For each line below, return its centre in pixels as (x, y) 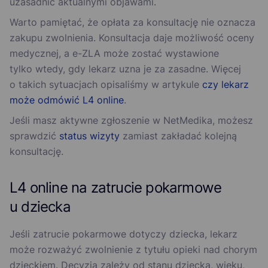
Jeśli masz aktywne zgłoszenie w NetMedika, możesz (131, 121)
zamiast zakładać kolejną (178, 136)
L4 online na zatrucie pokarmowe (116, 188)
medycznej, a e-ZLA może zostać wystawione (114, 54)
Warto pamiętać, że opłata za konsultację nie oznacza (133, 22)
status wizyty (89, 136)
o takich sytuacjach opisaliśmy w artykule (106, 85)
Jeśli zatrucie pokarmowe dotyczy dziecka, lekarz (124, 234)
